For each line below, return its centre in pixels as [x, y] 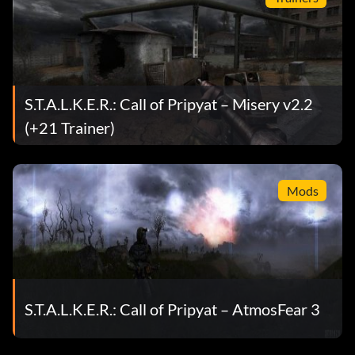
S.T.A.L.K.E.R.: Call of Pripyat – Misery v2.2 [169, 103]
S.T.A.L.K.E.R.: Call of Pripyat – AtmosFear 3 [172, 309]
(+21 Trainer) [70, 127]
